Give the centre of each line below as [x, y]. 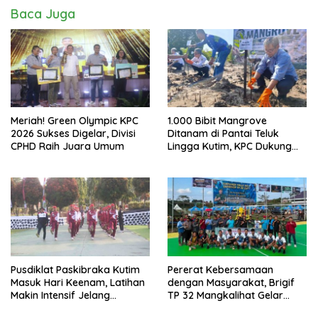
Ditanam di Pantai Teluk [223, 134]
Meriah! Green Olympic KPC [75, 121]
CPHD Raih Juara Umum [67, 147]
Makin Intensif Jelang [60, 295]
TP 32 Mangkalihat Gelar [225, 295]
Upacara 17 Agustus [57, 308]
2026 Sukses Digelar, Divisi [73, 134]
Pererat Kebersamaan [220, 269]
